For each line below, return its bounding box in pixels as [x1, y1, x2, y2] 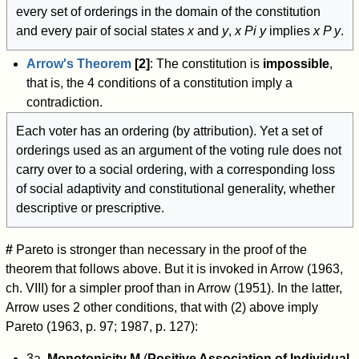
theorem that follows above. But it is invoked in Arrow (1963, [6, 261, 344, 276]
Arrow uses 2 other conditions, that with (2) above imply [6, 300, 319, 314]
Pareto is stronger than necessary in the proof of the [13, 242, 308, 256]
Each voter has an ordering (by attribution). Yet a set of [15, 123, 322, 138]
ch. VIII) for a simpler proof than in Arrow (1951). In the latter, [6, 280, 343, 295]
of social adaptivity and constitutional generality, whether [15, 181, 335, 196]
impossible [262, 56, 329, 71]
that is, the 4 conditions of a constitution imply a [26, 75, 292, 90]
